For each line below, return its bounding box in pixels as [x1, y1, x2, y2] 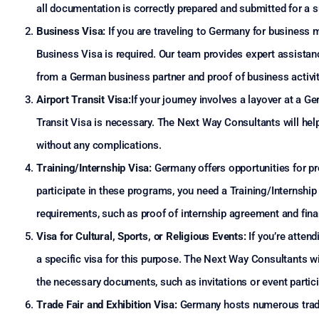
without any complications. [36, 139, 162, 152]
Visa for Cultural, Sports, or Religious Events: [36, 230, 246, 243]
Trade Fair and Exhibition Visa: [36, 298, 177, 311]
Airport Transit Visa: [36, 93, 131, 106]
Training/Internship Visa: [36, 162, 152, 174]
